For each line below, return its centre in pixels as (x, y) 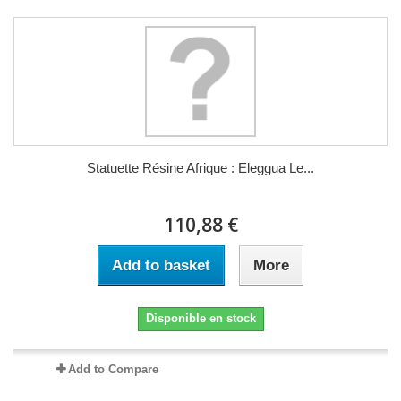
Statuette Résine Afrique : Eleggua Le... (200, 167)
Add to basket (161, 265)
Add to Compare (113, 369)
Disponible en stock (200, 318)
